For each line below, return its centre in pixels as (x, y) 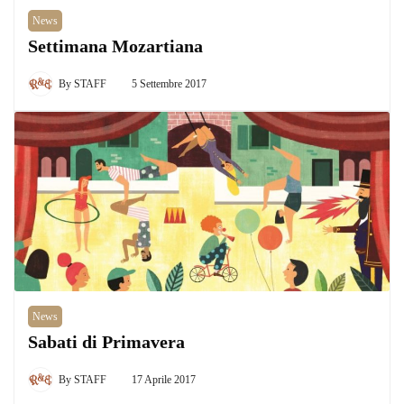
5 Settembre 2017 (169, 83)
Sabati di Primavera (106, 343)
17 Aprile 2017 (164, 380)
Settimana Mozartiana (115, 46)
